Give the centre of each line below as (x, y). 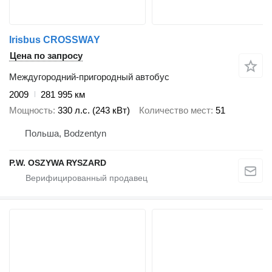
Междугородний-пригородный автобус (89, 76)
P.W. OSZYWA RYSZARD (58, 162)
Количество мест (175, 110)
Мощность (31, 110)
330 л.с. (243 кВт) (94, 110)
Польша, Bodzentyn (66, 133)
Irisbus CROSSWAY (55, 39)
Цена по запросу (46, 55)
